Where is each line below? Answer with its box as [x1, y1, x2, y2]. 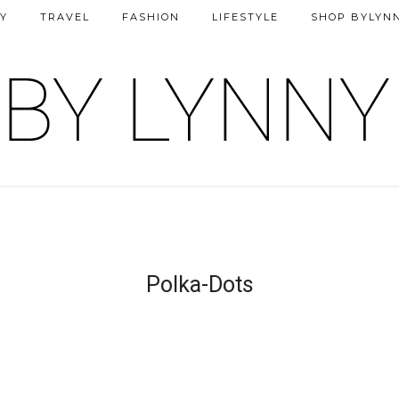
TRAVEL [40, 11, 90, 23]
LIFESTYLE [212, 11, 279, 23]
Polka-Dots [145, 272, 254, 297]
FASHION [122, 11, 180, 23]
